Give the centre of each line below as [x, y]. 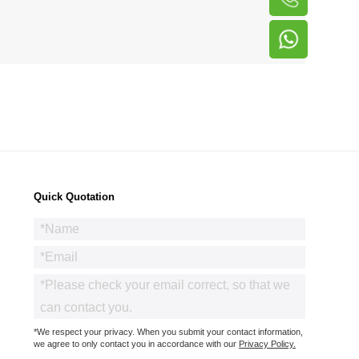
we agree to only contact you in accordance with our [137, 343]
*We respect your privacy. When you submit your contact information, [169, 331]
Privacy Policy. [268, 343]
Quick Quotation [75, 197]
